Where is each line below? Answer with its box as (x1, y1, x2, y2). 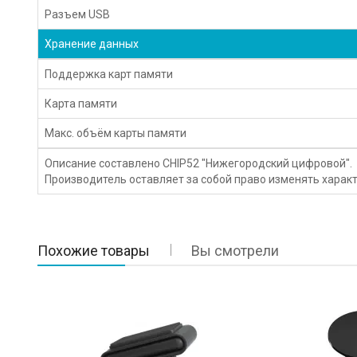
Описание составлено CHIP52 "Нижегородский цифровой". (45, 156, 353, 170)
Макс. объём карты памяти (45, 126, 187, 139)
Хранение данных (45, 37, 139, 50)
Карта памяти (45, 96, 118, 110)
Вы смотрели (191, 241, 280, 259)
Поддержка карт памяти (45, 67, 174, 80)
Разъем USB (45, 7, 111, 21)
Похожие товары (37, 241, 151, 259)
